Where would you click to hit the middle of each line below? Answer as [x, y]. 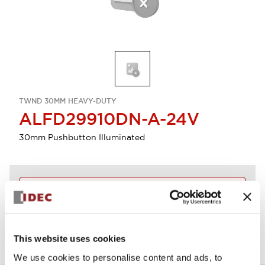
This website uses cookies [70, 238]
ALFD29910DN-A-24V [109, 119]
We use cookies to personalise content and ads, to [118, 257]
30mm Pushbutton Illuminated [82, 137]
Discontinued [58, 187]
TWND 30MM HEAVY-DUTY [68, 101]
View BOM [37, 231]
